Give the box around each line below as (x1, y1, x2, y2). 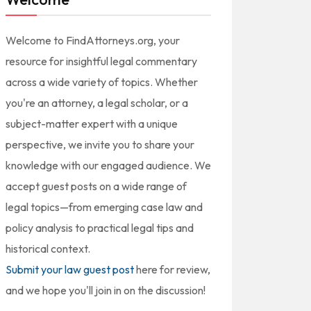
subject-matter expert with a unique (6, 117, 178, 131)
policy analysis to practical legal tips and (6, 221, 194, 235)
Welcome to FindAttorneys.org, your (6, 33, 180, 47)
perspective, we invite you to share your (6, 137, 194, 151)
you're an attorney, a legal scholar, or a (6, 96, 188, 110)
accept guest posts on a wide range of (6, 179, 187, 193)
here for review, (134, 262, 210, 276)
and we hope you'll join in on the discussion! (6, 283, 205, 297)
